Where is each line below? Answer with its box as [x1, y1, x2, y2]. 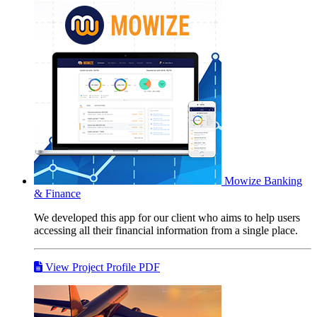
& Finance [34, 187, 81, 200]
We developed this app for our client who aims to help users [34, 211, 300, 224]
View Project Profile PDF [42, 260, 160, 273]
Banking [264, 174, 302, 187]
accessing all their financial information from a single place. [34, 224, 298, 236]
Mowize [224, 174, 261, 187]
